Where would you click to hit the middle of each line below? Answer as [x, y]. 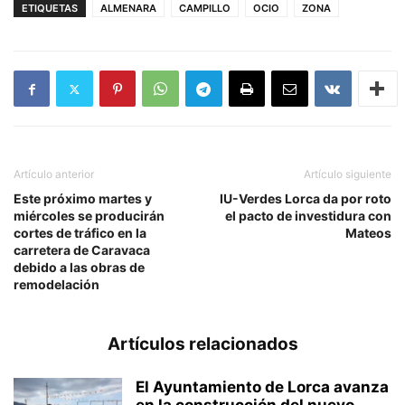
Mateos [368, 233]
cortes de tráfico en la [80, 233]
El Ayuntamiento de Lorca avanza [262, 387]
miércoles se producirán [89, 216]
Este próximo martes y [83, 198]
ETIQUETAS [50, 8]
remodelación [57, 284]
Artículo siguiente [348, 174]
